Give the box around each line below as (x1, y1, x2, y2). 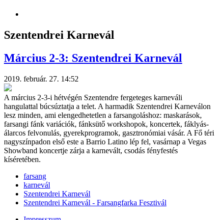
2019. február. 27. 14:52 (4, 74, 79, 83)
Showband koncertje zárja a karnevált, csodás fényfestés (4, 146, 178, 155)
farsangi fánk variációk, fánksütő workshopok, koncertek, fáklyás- (4, 119, 209, 128)
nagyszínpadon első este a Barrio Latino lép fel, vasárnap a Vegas (4, 137, 206, 146)
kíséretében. (4, 155, 41, 164)
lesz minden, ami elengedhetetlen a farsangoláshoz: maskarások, (4, 110, 202, 119)
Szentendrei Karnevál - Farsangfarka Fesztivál (24, 198, 166, 207)
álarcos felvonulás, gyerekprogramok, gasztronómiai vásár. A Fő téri (4, 128, 214, 137)
